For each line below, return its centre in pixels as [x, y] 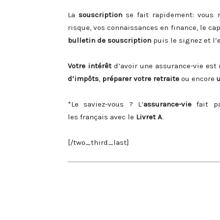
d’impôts [83, 79]
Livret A [149, 117]
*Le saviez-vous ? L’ [106, 104]
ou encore [198, 79]
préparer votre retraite [141, 79]
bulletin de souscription [110, 40]
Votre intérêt [90, 66]
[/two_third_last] [98, 142]
